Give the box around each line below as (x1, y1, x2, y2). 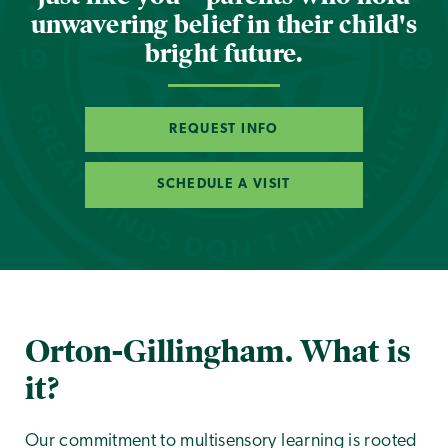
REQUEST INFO (169, 122, 279, 136)
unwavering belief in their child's (30, 8, 418, 41)
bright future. (145, 37, 303, 70)
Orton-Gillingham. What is (25, 332, 411, 372)
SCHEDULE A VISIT (157, 178, 291, 192)
